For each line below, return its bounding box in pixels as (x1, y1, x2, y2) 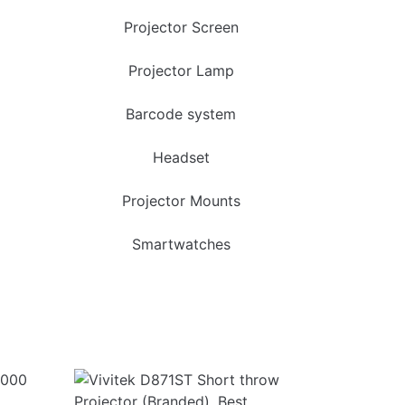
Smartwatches (131, 235, 231, 253)
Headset (152, 148, 210, 166)
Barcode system (126, 105, 236, 123)
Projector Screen (123, 18, 239, 36)
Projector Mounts (121, 192, 240, 210)
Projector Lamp (127, 61, 234, 80)
